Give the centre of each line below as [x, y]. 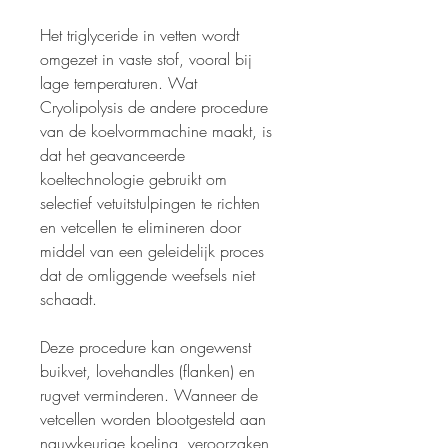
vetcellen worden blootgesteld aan [153, 419]
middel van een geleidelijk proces [152, 251]
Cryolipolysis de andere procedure [154, 107]
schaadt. [68, 299]
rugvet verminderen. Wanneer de [149, 395]
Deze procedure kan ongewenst [145, 347]
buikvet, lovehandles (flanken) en [147, 371]
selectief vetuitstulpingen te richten [150, 203]
